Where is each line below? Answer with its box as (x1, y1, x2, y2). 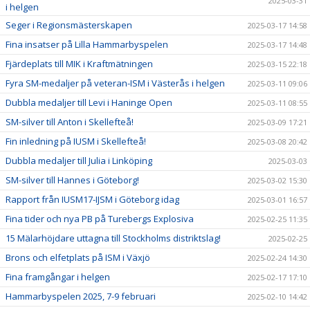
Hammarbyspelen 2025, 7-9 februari (6, 289, 156, 302)
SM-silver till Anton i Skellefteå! (6, 115, 134, 128)
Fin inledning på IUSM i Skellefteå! (6, 134, 146, 147)
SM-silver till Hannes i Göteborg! (6, 173, 139, 186)
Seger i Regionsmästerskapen (6, 18, 132, 31)
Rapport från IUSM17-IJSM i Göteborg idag (6, 192, 179, 206)
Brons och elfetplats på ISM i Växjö (6, 250, 150, 264)
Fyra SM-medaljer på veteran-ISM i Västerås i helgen (6, 76, 225, 89)
